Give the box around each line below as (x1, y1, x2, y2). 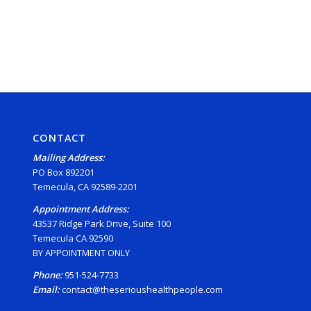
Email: (32, 283, 62, 296)
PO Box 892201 (32, 166, 94, 179)
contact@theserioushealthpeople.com (61, 283, 223, 296)
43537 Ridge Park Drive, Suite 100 (32, 217, 171, 230)
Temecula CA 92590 (32, 232, 113, 245)
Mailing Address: (32, 151, 105, 165)
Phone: (32, 269, 62, 282)
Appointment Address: (32, 203, 129, 216)
